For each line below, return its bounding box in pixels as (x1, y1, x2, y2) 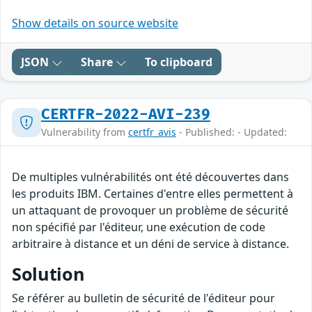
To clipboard (145, 54, 212, 70)
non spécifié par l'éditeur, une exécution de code (12, 219, 265, 235)
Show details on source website (12, 15, 178, 31)
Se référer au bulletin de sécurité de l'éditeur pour (12, 290, 275, 306)
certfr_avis (128, 125, 176, 139)
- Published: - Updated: (176, 125, 287, 139)
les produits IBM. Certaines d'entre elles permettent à (12, 186, 293, 202)
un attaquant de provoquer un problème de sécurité (12, 203, 288, 219)
